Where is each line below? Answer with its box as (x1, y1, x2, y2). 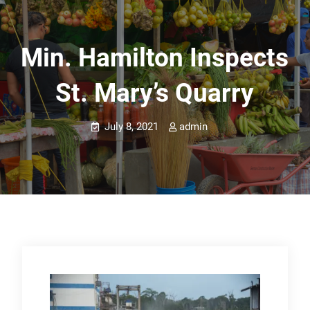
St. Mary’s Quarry (55, 78, 255, 108)
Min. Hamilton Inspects (21, 43, 289, 73)
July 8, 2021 (104, 120, 159, 133)
